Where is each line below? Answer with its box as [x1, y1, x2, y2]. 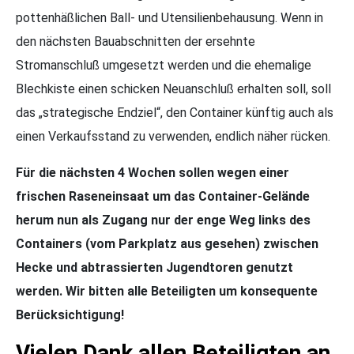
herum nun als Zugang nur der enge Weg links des [16, 212, 311, 228]
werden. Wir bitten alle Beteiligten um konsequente [16, 283, 318, 299]
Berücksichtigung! [16, 307, 124, 322]
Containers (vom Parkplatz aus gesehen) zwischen [16, 235, 318, 251]
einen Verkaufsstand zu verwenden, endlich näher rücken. [16, 128, 330, 144]
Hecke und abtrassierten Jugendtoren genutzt [16, 259, 293, 275]
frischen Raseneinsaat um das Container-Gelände [16, 188, 310, 204]
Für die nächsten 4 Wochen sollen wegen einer [16, 164, 289, 180]
